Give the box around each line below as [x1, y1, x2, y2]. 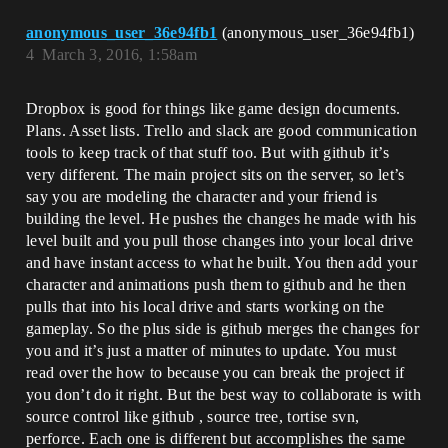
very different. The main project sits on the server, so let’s [26, 166, 405, 183]
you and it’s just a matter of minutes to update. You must [26, 342, 397, 359]
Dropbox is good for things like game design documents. [26, 100, 401, 117]
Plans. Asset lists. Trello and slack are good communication [26, 122, 417, 139]
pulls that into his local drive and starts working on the [26, 298, 385, 315]
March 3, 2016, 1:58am [42, 46, 198, 63]
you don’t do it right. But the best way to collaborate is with [26, 386, 421, 403]
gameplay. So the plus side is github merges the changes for [26, 320, 419, 337]
